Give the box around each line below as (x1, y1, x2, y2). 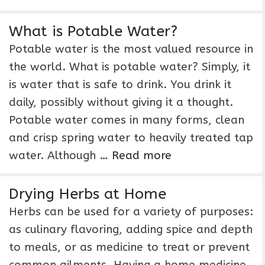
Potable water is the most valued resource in (9, 43, 253, 56)
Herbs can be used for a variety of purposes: (9, 205, 253, 218)
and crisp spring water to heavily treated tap (9, 131, 253, 144)
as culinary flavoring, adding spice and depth (9, 223, 253, 236)
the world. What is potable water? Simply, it (9, 60, 250, 73)
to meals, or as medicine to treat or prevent (9, 241, 250, 254)
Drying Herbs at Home (9, 185, 166, 203)
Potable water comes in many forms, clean (9, 114, 244, 127)
